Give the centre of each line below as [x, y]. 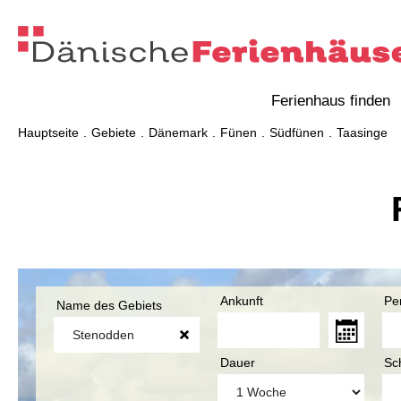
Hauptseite [48, 133]
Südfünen [297, 133]
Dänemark [178, 133]
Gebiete [114, 133]
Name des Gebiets [109, 306]
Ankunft [242, 301]
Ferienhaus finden [330, 101]
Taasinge [362, 133]
